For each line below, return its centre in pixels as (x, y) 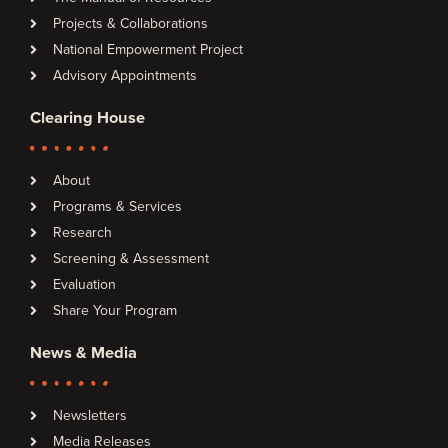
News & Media (83, 353)
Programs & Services (117, 207)
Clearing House (87, 118)
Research (82, 233)
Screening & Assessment (130, 259)
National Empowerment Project (147, 50)
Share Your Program (114, 311)
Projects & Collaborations (130, 24)
